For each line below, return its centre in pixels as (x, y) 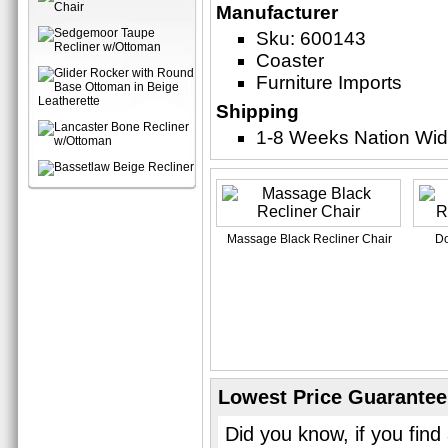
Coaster (290, 60)
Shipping (257, 111)
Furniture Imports (329, 82)
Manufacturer (277, 12)
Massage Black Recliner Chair (309, 239)
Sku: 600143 (311, 38)
